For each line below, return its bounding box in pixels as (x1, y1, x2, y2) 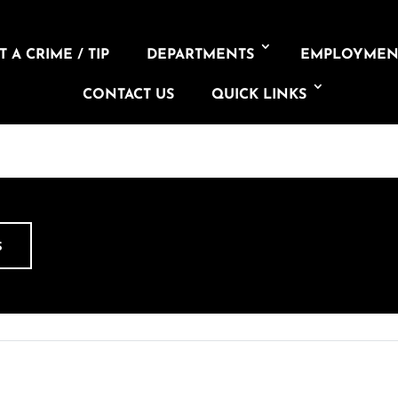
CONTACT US (82, 88, 174, 102)
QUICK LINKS (211, 88, 306, 102)
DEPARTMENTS (147, 48, 255, 62)
